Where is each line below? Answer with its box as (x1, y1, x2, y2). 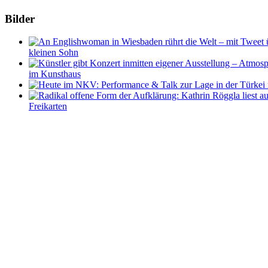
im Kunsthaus (29, 69, 81, 80)
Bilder (5, 12, 35, 25)
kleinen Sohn (29, 47, 78, 58)
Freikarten (29, 101, 67, 112)
